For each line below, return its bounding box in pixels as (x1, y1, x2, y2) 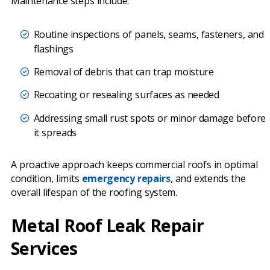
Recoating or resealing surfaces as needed (33, 88, 219, 102)
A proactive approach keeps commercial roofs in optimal (11, 158, 258, 172)
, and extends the (170, 172, 246, 186)
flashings (33, 42, 74, 55)
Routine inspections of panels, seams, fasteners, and (33, 27, 264, 41)
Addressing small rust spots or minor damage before (33, 111, 266, 125)
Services (11, 237, 78, 260)
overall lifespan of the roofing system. (11, 186, 177, 199)
